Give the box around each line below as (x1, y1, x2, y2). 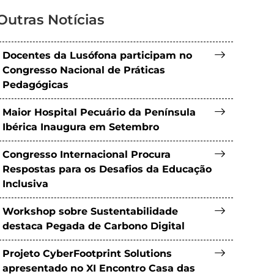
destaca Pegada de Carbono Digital (2, 220, 185, 232)
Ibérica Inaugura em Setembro (2, 121, 160, 133)
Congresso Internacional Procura (2, 149, 171, 160)
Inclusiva (2, 178, 49, 190)
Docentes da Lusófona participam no (2, 50, 193, 61)
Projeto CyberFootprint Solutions (2, 248, 172, 259)
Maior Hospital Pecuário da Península (2, 106, 196, 118)
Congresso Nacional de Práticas (2, 64, 166, 76)
